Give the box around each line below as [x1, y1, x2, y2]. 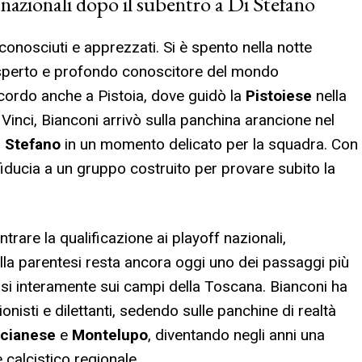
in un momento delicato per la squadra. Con [65, 135, 358, 154]
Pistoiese [246, 86, 316, 106]
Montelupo [72, 326, 148, 345]
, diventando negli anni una [148, 326, 325, 345]
